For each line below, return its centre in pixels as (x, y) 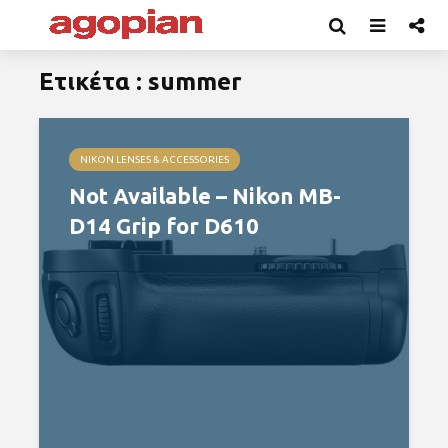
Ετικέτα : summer (140, 81)
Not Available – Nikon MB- (205, 195)
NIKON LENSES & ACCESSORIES (154, 159)
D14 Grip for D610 (164, 225)
